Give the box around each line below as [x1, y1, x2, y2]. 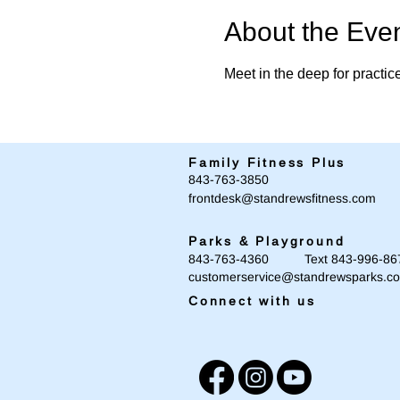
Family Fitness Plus [188, 155, 346, 170]
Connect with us [188, 294, 316, 308]
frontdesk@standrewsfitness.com [188, 191, 376, 205]
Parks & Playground [188, 234, 346, 248]
